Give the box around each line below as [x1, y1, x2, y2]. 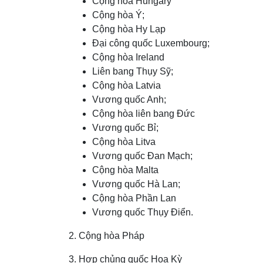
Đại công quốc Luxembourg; [92, 38, 210, 49]
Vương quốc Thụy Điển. [92, 207, 193, 218]
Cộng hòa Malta [92, 165, 159, 176]
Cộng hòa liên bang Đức [92, 109, 195, 119]
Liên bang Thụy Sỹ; [92, 66, 173, 77]
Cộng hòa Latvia [92, 80, 161, 91]
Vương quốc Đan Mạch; [92, 151, 193, 161]
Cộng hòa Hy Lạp [92, 24, 166, 35]
